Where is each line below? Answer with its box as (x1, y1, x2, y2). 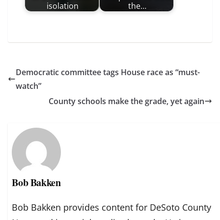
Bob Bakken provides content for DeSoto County (12, 201, 212, 213)
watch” (16, 81, 41, 92)
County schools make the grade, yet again (49, 96, 204, 107)
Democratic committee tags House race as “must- (16, 67, 200, 78)
